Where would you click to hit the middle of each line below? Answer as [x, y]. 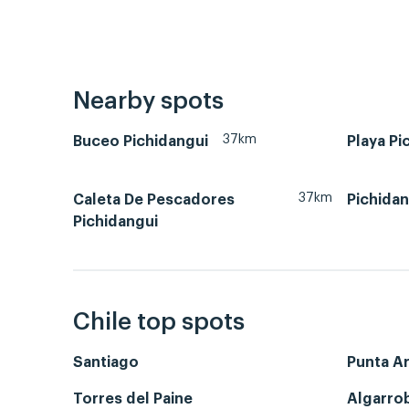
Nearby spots [148, 101]
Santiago [106, 363]
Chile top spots [159, 323]
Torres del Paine [133, 399]
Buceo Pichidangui [141, 141]
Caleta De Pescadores [154, 199]
